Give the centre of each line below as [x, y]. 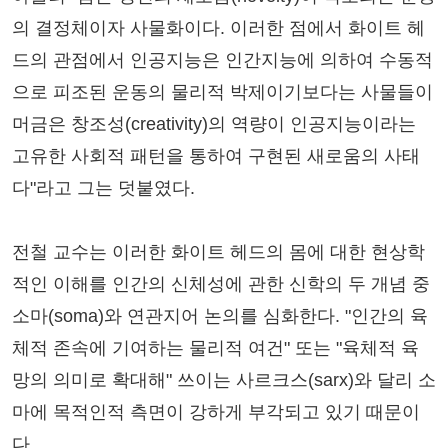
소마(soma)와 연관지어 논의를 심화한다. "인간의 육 [220, 315]
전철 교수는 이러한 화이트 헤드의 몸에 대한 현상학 [218, 251]
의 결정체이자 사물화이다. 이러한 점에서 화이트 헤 [218, 27]
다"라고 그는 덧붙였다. [103, 187]
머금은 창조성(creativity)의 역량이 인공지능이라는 [214, 123]
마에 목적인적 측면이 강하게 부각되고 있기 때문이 [216, 411]
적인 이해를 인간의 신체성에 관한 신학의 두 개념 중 [221, 283]
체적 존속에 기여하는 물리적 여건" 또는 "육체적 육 [215, 347]
